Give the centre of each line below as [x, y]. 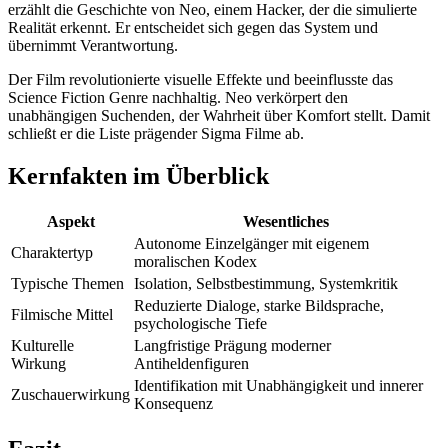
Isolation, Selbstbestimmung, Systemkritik [266, 284]
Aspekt [70, 222]
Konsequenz [173, 404]
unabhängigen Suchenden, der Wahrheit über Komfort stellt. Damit [219, 116]
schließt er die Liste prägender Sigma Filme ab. [156, 134]
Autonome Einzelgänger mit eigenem [251, 244]
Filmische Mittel [62, 315]
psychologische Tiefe [200, 324]
